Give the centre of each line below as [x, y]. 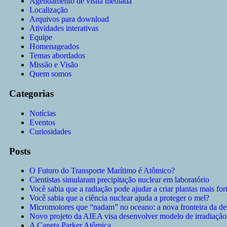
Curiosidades [50, 131]
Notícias [43, 113]
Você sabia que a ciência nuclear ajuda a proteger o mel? [119, 198]
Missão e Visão [54, 65]
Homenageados [54, 47]
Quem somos [50, 74]
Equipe [41, 37]
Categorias [31, 94]
